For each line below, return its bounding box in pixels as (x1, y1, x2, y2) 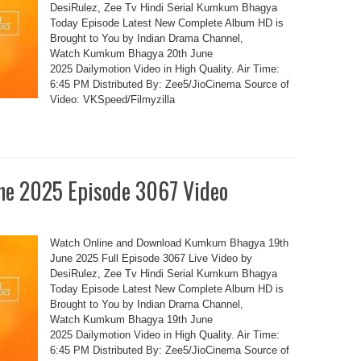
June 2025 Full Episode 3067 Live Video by (49, 252, 252, 264)
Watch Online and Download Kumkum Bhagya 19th (49, 237, 288, 249)
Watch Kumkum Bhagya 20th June (49, 48, 213, 60)
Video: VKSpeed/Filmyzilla (49, 93, 175, 106)
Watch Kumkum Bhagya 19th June (49, 313, 213, 326)
